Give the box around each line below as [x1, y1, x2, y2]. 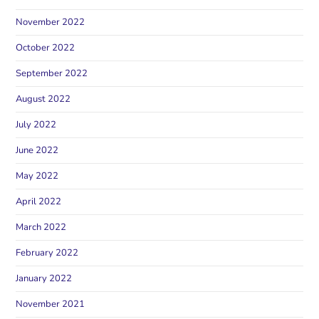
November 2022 [16, 15, 85, 28]
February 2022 [16, 246, 79, 259]
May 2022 [16, 169, 59, 182]
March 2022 [16, 220, 67, 234]
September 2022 [16, 66, 88, 80]
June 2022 [16, 143, 59, 157]
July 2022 [16, 117, 57, 131]
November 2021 [16, 297, 85, 310]
